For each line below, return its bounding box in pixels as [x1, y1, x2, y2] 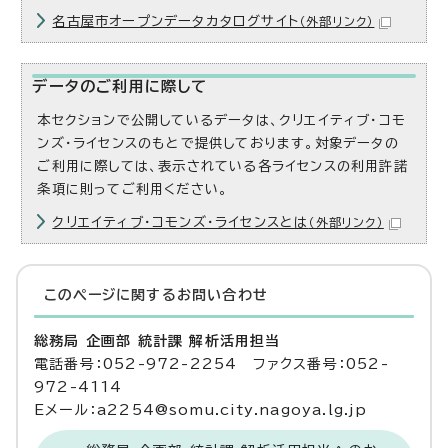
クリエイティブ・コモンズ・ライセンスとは [52, 215, 309, 230]
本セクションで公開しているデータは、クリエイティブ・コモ [37, 113, 407, 128]
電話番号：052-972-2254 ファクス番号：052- [34, 357, 389, 372]
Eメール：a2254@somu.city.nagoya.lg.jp [34, 403, 368, 418]
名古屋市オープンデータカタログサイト [52, 14, 300, 29]
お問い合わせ [176, 288, 269, 303]
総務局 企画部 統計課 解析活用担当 [34, 334, 281, 349]
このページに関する [44, 288, 177, 303]
